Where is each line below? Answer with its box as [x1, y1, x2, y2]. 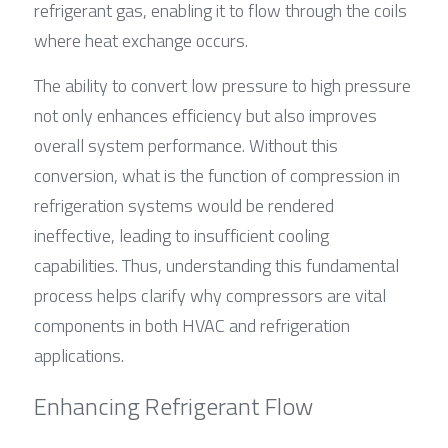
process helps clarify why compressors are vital [34, 281, 386, 309]
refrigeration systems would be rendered [34, 191, 334, 219]
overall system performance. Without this [34, 131, 338, 159]
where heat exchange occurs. [34, 26, 248, 54]
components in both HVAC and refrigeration [34, 311, 350, 339]
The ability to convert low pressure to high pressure [34, 71, 411, 99]
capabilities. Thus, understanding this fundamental [34, 251, 399, 279]
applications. [34, 341, 124, 369]
